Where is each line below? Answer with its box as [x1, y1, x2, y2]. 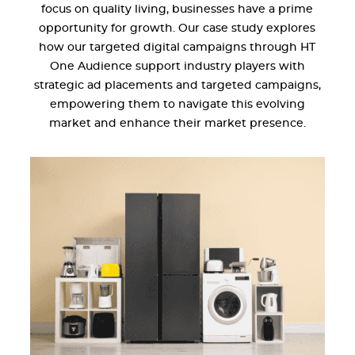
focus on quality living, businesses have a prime [41, 3, 314, 15]
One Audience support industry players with [49, 60, 305, 72]
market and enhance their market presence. [48, 117, 306, 129]
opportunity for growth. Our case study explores [39, 22, 316, 34]
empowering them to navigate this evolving [49, 98, 305, 110]
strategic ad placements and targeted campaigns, [33, 79, 321, 91]
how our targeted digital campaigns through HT [39, 41, 316, 53]
